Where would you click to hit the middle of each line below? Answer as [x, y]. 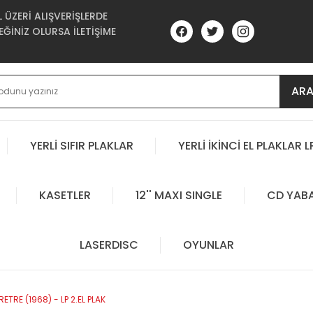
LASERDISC [109, 245]
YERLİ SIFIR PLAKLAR [82, 145]
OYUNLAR [208, 245]
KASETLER [65, 195]
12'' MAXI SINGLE [179, 195]
